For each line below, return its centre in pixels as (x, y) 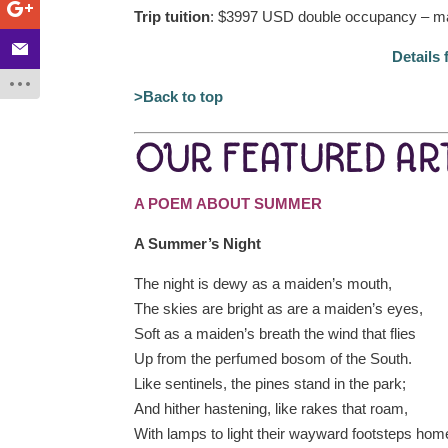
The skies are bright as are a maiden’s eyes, (279, 308)
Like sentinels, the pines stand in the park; (270, 383)
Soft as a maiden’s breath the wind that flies (275, 333)
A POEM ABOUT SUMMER (228, 203)
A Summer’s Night (198, 243)
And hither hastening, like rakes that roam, (271, 408)
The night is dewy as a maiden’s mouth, (263, 283)
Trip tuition (172, 16)
